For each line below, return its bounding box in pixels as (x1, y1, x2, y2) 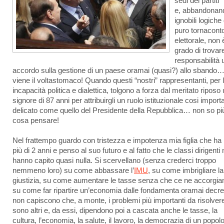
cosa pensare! (12, 116, 59, 124)
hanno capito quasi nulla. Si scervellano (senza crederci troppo (12, 156, 216, 164)
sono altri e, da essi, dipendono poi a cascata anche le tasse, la (12, 206, 217, 214)
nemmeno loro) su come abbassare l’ (12, 166, 134, 174)
